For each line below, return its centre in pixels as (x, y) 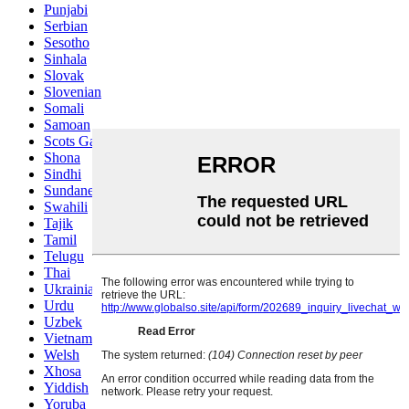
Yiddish (66, 388)
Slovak (64, 76)
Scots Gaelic (80, 142)
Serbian (66, 26)
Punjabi (66, 10)
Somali (64, 109)
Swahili (66, 207)
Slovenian (73, 92)
